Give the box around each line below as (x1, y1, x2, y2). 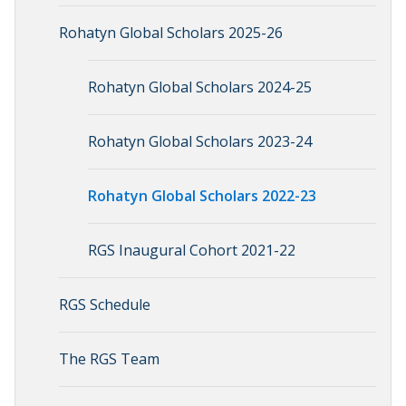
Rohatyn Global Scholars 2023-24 (88, 131, 312, 151)
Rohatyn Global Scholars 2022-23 (88, 186, 316, 206)
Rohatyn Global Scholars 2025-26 (59, 23, 283, 43)
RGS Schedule (59, 295, 150, 314)
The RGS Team (59, 349, 159, 369)
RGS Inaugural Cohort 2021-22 (88, 240, 295, 260)
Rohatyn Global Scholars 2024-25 (88, 77, 312, 97)
